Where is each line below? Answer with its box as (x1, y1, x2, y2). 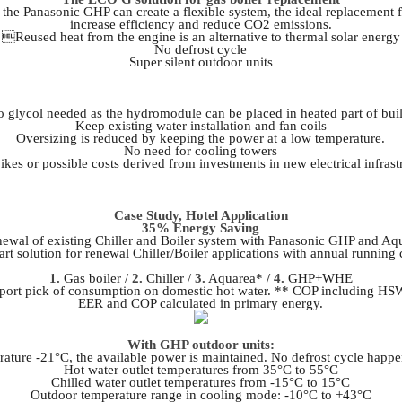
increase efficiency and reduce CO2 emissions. (69, 16, 332, 31)
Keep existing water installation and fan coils (74, 118, 327, 134)
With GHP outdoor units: (127, 336, 275, 352)
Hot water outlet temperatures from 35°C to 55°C (63, 362, 338, 377)
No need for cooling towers (124, 144, 278, 159)
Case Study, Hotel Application (113, 207, 288, 223)
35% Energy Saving (142, 220, 260, 235)
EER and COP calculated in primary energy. (78, 295, 324, 310)
